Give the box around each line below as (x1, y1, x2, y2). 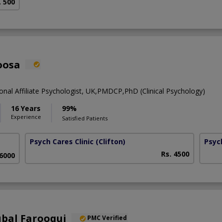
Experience (11, 112, 41, 120)
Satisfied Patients (62, 114, 108, 122)
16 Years (11, 103, 41, 113)
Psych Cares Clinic (30, 136, 94, 146)
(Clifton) (96, 136, 126, 146)
